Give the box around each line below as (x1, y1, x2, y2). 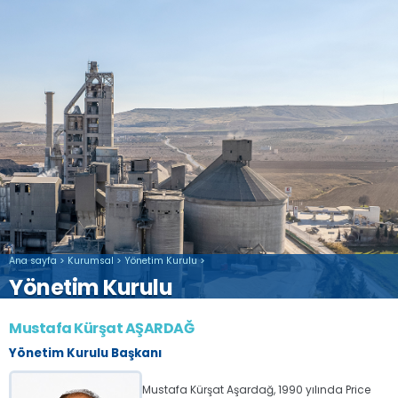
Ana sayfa (9, 254, 57, 267)
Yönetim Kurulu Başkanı (9, 345, 162, 362)
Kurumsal (68, 254, 114, 267)
